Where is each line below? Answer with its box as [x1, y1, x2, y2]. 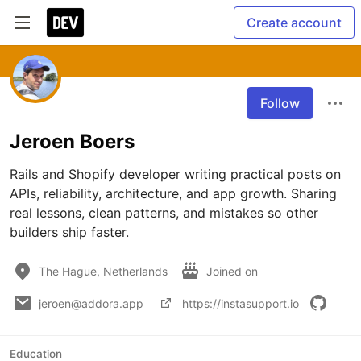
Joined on [206, 263, 261, 278]
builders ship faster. [10, 224, 129, 240]
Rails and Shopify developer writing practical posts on [10, 166, 341, 182]
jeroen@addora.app [39, 296, 143, 310]
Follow [260, 95, 300, 111]
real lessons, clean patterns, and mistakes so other [10, 205, 318, 221]
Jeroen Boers [10, 130, 135, 153]
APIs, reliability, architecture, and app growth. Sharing [10, 185, 337, 201]
